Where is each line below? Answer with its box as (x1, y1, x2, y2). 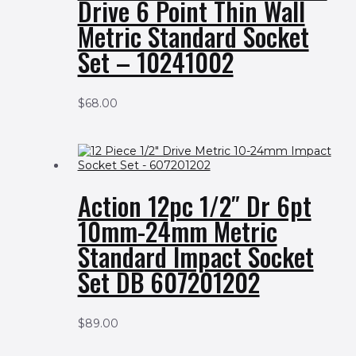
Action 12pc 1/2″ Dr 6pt (77, 187, 311, 225)
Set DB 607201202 (77, 263, 260, 301)
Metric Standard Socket (77, 17, 309, 56)
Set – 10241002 (77, 43, 234, 81)
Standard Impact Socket (77, 238, 314, 276)
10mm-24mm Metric (77, 212, 277, 250)
